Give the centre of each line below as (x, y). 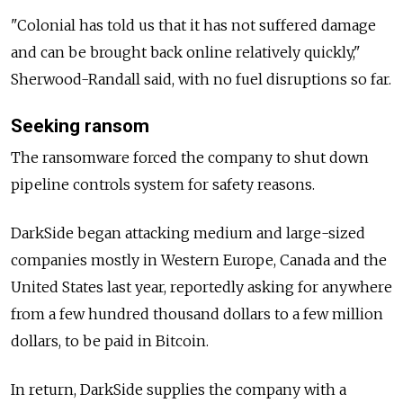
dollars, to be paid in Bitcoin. (110, 340)
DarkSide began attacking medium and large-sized (188, 233)
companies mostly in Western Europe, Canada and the (199, 260)
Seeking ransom (80, 125)
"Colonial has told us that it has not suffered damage (193, 25)
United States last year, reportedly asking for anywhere (201, 287)
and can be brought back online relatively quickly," (186, 52)
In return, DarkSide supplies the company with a (179, 389)
